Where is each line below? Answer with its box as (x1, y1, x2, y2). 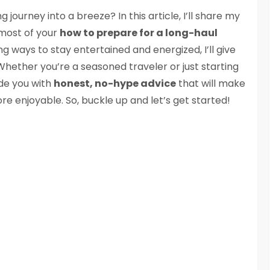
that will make (176, 77, 245, 91)
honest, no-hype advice (54, 77, 176, 91)
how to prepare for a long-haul (60, 26, 218, 40)
